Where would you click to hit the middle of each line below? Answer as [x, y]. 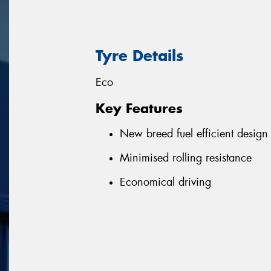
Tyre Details [139, 55]
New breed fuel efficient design [194, 134]
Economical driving [165, 182]
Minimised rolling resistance [186, 158]
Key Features [139, 108]
